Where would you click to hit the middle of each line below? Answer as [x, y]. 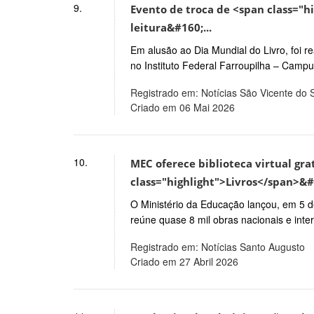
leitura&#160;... [171, 28]
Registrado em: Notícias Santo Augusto [217, 246]
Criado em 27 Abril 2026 [184, 261]
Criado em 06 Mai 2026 [182, 108]
